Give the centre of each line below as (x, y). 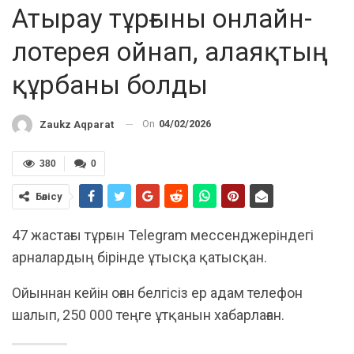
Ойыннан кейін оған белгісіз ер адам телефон (157, 292)
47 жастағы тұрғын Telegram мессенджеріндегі (163, 235)
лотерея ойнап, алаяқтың (170, 52)
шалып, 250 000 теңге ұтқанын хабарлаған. (148, 314)
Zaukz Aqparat (77, 124)
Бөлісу (49, 196)
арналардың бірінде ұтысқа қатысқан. (139, 257)
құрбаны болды (110, 85)
